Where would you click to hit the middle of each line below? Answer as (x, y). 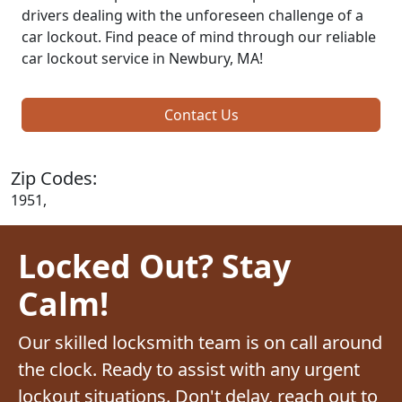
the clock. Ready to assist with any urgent (189, 369)
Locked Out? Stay (154, 265)
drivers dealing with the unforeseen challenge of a (192, 15)
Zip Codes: (54, 178)
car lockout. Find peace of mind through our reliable (199, 36)
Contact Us (201, 114)
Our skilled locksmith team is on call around (200, 342)
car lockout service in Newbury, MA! (142, 58)
